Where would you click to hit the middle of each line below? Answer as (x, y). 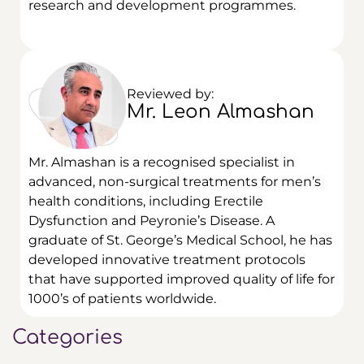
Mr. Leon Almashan (220, 112)
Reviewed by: (170, 94)
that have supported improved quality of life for (182, 279)
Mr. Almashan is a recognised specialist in (162, 162)
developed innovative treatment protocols (167, 260)
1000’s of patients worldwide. (122, 299)
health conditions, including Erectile (146, 201)
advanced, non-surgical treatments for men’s (175, 182)
